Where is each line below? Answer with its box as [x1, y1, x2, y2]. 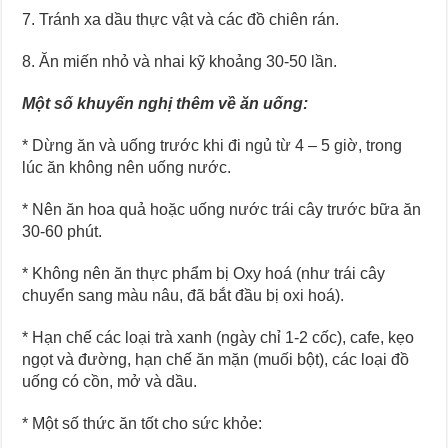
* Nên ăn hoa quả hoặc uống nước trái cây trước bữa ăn [22, 200, 422, 218]
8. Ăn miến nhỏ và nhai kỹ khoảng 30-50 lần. [22, 52, 338, 70]
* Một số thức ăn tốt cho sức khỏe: [22, 414, 263, 432]
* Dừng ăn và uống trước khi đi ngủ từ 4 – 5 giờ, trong [22, 136, 403, 154]
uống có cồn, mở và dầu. [22, 372, 198, 390]
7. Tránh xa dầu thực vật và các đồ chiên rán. [22, 10, 340, 28]
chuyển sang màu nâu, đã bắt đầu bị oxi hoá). [22, 286, 345, 304]
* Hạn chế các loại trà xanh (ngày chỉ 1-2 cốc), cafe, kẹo [22, 328, 415, 346]
